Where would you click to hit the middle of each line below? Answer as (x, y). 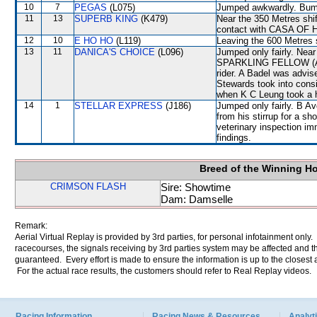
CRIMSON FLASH (88, 186)
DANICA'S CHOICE (115, 52)
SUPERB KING (106, 19)
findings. (234, 138)
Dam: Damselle (197, 199)
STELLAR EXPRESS (119, 106)
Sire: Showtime (196, 187)
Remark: (31, 226)
